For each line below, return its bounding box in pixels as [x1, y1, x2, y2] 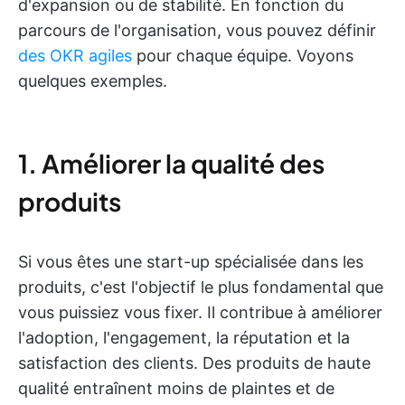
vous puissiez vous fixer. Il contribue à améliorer [18, 303, 382, 322]
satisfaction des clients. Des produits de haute [18, 353, 371, 372]
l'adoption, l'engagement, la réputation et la [18, 328, 350, 347]
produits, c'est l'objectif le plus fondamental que [18, 278, 383, 297]
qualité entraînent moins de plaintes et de [18, 379, 334, 398]
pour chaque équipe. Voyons [132, 46, 353, 65]
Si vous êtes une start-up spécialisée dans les [18, 252, 363, 271]
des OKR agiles [18, 46, 132, 65]
